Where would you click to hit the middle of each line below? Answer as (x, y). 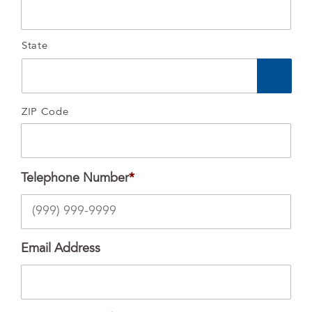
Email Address (61, 250)
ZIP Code (45, 113)
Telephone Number (75, 179)
